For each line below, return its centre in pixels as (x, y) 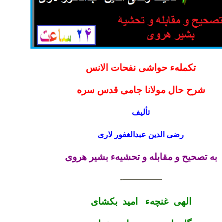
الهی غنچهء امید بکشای (141, 201)
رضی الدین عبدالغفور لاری (141, 135)
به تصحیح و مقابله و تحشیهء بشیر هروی (141, 157)
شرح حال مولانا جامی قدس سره (141, 90)
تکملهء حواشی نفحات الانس (141, 68)
